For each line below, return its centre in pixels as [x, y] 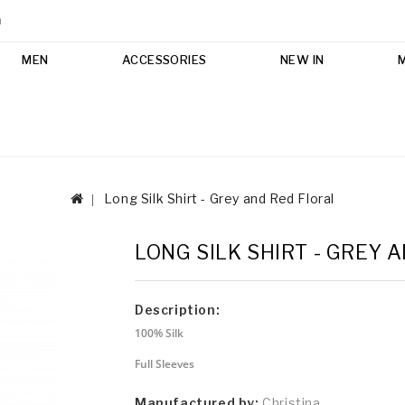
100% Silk [159, 333]
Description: [178, 309]
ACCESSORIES [164, 59]
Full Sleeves [165, 364]
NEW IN [302, 59]
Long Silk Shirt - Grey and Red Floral [219, 198]
